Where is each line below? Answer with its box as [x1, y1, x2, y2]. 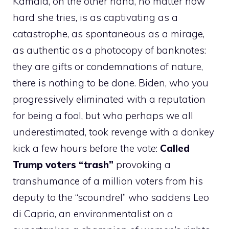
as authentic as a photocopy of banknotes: [13, 43, 206, 56]
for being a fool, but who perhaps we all [13, 109, 193, 122]
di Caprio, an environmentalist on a [13, 207, 173, 220]
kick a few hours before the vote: [13, 142, 160, 154]
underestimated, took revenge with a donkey [13, 125, 214, 138]
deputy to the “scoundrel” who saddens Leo [13, 191, 209, 203]
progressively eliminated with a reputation [13, 93, 205, 105]
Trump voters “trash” [13, 158, 116, 171]
